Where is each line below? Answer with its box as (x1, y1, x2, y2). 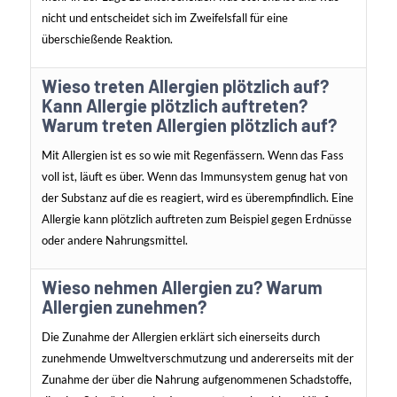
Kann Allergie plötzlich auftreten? (41, 95, 307, 117)
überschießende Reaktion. (41, 32, 173, 47)
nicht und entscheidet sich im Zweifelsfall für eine (41, 11, 288, 26)
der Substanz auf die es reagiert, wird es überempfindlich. (41, 191, 331, 206)
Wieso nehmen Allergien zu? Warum (41, 276, 323, 299)
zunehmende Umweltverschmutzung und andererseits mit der (41, 351, 354, 366)
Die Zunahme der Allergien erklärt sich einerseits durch (41, 330, 320, 345)
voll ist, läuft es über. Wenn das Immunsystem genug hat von (41, 169, 347, 184)
